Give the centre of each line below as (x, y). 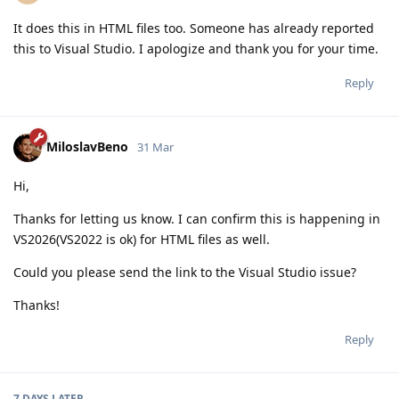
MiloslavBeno (87, 146)
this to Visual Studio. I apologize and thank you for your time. (196, 48)
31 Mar (155, 147)
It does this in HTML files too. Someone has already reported (194, 28)
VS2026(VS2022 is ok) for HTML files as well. (142, 239)
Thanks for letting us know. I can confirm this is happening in (197, 218)
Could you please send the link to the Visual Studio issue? (185, 272)
